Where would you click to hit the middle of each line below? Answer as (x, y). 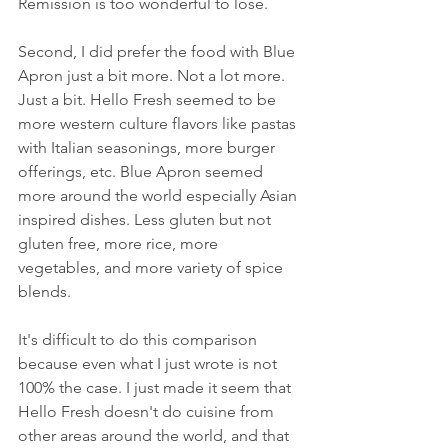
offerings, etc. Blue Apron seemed (142, 171)
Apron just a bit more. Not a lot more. (153, 75)
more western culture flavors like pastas (159, 123)
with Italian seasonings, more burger (148, 147)
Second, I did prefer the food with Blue (158, 51)
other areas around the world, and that (155, 435)
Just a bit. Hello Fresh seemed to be (149, 99)
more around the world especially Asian (159, 195)
